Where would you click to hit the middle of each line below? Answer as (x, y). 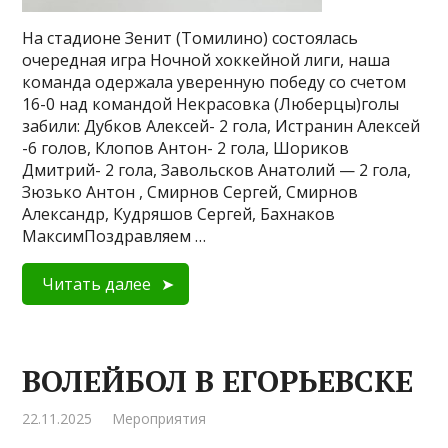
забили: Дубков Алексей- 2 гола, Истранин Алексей (221, 126)
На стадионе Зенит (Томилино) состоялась (190, 38)
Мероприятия (159, 418)
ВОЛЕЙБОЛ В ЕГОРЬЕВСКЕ (218, 381)
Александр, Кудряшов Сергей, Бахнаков (179, 214)
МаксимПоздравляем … (114, 236)
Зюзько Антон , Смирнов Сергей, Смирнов (190, 192)
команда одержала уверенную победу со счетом (214, 82)
